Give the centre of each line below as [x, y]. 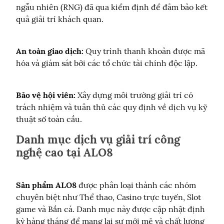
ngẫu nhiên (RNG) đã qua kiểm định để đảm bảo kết [112, 7]
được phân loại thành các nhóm [136, 185]
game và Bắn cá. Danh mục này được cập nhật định [110, 209]
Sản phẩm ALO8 [46, 185]
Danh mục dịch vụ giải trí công [98, 139]
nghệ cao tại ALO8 [64, 152]
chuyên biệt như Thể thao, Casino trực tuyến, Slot [108, 197]
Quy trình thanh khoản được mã [144, 51]
